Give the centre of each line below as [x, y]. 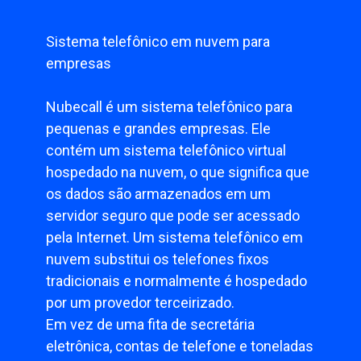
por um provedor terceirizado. [141, 303]
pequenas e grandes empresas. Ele [159, 129]
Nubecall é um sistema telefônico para [170, 107]
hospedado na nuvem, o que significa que [178, 172]
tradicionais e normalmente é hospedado [177, 281]
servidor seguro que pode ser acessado [173, 216]
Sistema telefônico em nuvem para [158, 41]
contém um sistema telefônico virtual [166, 150]
